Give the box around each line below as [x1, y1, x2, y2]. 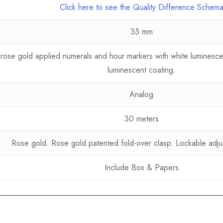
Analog [129, 89, 153, 101]
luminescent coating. [107, 64, 176, 76]
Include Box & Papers [104, 162, 179, 174]
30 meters [124, 113, 159, 125]
